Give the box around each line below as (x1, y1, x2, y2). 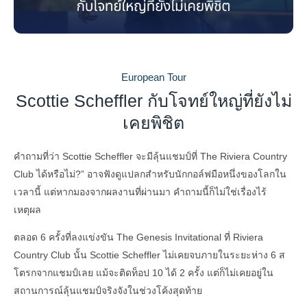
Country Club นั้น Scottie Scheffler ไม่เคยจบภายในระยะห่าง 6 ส (14, 249, 285, 260)
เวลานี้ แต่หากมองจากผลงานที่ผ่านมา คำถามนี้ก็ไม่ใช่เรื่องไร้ (14, 186, 267, 197)
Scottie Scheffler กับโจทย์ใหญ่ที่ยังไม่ (15, 90, 292, 110)
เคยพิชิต (123, 112, 184, 132)
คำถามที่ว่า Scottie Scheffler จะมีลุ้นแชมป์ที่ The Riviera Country (14, 150, 287, 162)
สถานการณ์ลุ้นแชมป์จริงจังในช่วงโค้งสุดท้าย (14, 284, 202, 296)
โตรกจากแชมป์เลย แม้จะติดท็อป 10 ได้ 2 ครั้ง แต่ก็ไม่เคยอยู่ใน (14, 267, 273, 278)
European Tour (121, 71, 186, 83)
